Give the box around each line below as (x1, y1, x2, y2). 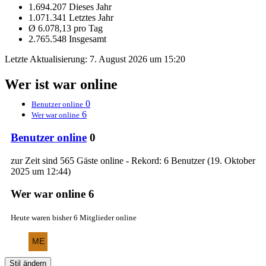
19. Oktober (210, 155, 255, 166)
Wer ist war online (5, 77, 118, 93)
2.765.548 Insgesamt (28, 34, 106, 45)
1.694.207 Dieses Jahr (28, 2, 112, 12)
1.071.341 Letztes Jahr (28, 12, 113, 23)
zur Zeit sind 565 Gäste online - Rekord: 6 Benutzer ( (11, 155, 210, 166)
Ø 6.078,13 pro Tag (28, 23, 103, 34)
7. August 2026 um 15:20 (90, 54, 185, 65)
